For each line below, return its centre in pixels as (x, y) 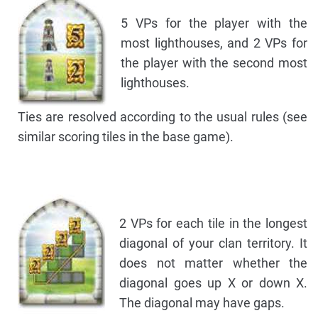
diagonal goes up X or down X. (213, 283)
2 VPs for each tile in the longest (213, 224)
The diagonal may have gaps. (202, 303)
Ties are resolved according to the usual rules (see (163, 117)
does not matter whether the (213, 263)
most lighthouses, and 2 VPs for (214, 43)
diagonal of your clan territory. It (213, 243)
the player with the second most (214, 63)
